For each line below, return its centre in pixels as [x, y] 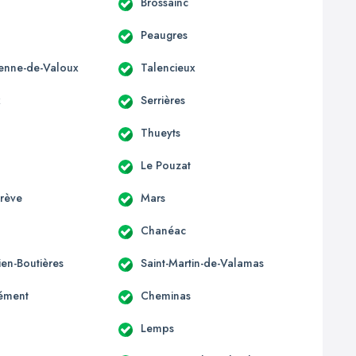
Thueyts [160, 132]
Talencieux [168, 67]
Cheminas [165, 295]
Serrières [163, 100]
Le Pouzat [165, 165]
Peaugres [164, 35]
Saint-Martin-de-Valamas [202, 263]
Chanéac [163, 230]
